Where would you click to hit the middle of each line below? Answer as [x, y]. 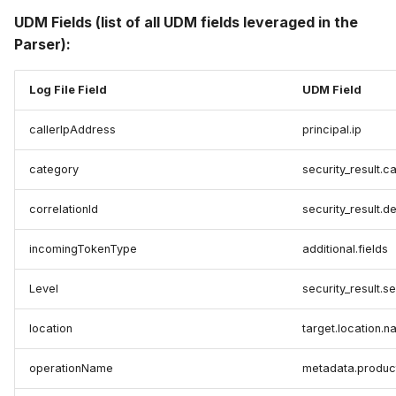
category [54, 170]
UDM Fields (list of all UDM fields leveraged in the [186, 23]
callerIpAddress [72, 130]
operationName [71, 369]
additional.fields [345, 249]
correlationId [64, 209]
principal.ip [332, 130]
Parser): [42, 45]
